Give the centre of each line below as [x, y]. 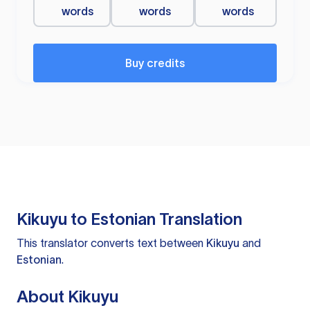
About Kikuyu [67, 297]
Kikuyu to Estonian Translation [129, 219]
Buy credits [155, 63]
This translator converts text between [111, 243]
